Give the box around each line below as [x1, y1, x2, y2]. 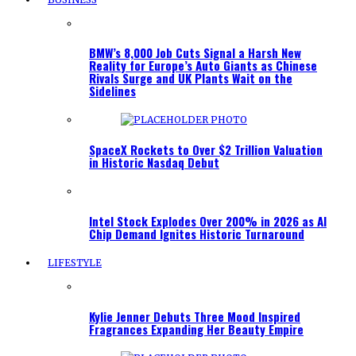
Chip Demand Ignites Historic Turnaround [89, 225, 304, 243]
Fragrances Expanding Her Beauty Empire [89, 320, 304, 339]
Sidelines [89, 82, 136, 100]
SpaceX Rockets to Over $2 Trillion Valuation [89, 141, 323, 159]
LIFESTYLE [48, 257, 102, 269]
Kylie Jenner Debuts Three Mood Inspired [89, 308, 300, 326]
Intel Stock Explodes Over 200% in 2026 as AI [89, 212, 327, 230]
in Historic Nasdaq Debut [89, 153, 219, 172]
